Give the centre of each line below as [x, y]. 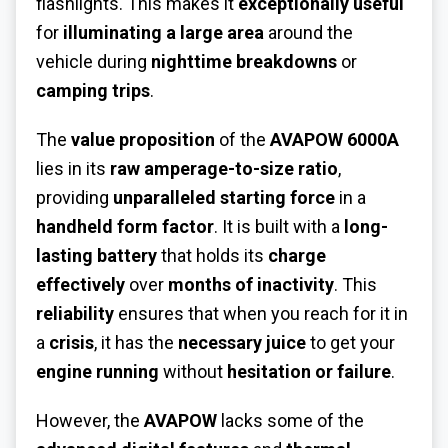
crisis [71, 343]
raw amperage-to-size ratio [224, 169]
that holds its [212, 256]
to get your [350, 343]
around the [308, 33]
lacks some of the [290, 420]
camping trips [93, 91]
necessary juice [242, 343]
